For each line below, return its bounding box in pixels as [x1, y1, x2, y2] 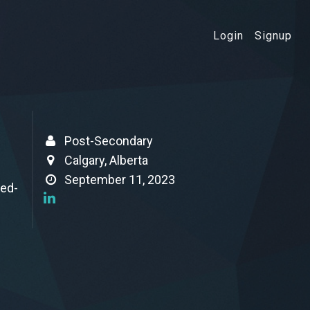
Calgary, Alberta [64, 153, 148, 167]
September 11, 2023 [64, 172, 175, 187]
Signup [255, 29, 292, 42]
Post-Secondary [64, 134, 153, 148]
